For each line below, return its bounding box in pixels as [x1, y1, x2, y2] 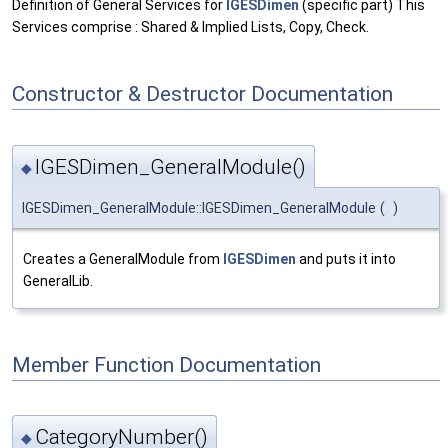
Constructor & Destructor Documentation [12, 81, 393, 106]
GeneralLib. [23, 272, 93, 289]
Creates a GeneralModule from [23, 250, 223, 267]
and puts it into [296, 250, 396, 267]
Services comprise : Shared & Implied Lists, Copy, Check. [12, 19, 369, 36]
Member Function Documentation [12, 352, 321, 377]
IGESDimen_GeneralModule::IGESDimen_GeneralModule [22, 199, 376, 216]
